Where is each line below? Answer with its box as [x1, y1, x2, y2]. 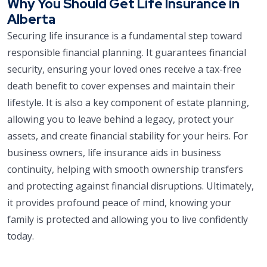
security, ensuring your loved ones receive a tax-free [7, 63, 241, 76]
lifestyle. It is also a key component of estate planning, [7, 96, 249, 110]
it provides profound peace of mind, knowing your [7, 196, 231, 210]
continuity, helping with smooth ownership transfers [7, 163, 243, 176]
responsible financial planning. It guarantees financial [7, 46, 246, 60]
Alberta [7, 11, 55, 29]
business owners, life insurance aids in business [7, 146, 221, 160]
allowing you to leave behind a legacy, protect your [7, 113, 234, 126]
